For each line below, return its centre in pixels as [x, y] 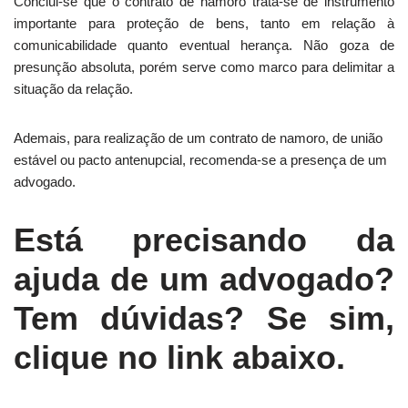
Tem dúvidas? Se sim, [204, 319]
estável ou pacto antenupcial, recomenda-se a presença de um [200, 160]
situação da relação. [75, 89]
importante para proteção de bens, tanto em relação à [204, 24]
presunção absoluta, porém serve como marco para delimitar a [204, 67]
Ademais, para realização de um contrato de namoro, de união [198, 138]
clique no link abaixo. [179, 358]
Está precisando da [204, 240]
